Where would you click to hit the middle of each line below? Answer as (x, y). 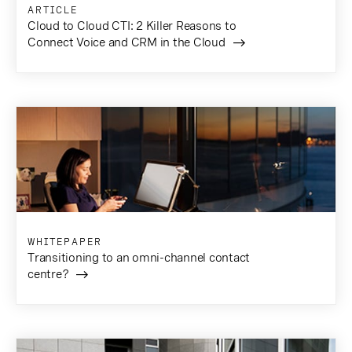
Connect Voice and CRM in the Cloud (126, 42)
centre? (48, 274)
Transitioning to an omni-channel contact (139, 257)
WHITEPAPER (65, 242)
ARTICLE (53, 10)
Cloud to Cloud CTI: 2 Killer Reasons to (132, 26)
